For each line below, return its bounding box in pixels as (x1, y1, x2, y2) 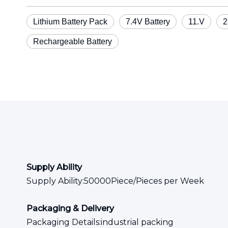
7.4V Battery (126, 17, 170, 26)
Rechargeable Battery (33, 37, 112, 46)
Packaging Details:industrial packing (26, 217, 174, 227)
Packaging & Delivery (26, 204, 114, 213)
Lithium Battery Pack (33, 17, 107, 26)
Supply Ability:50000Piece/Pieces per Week (26, 176, 204, 186)
